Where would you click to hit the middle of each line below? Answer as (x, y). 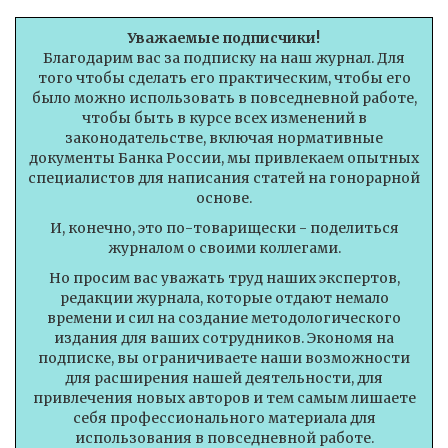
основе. (224, 198)
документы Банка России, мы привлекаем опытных (224, 158)
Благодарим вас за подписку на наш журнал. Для (224, 58)
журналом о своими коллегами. (224, 248)
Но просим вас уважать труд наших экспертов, (224, 278)
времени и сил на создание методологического (224, 318)
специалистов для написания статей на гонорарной (224, 178)
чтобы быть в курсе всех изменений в (224, 118)
